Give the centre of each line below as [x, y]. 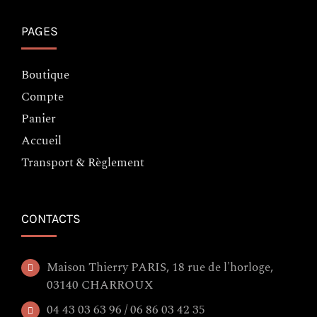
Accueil [41, 140]
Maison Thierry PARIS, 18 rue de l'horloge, [160, 267]
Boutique [45, 75]
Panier [39, 119]
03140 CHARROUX [100, 285]
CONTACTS [51, 218]
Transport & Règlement [83, 162]
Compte [42, 97]
